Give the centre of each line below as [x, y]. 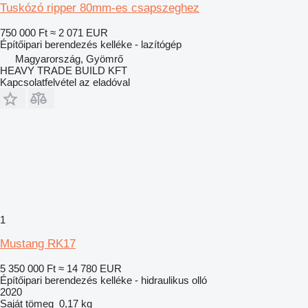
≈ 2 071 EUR [79, 32]
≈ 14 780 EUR [90, 268]
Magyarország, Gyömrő [69, 58]
